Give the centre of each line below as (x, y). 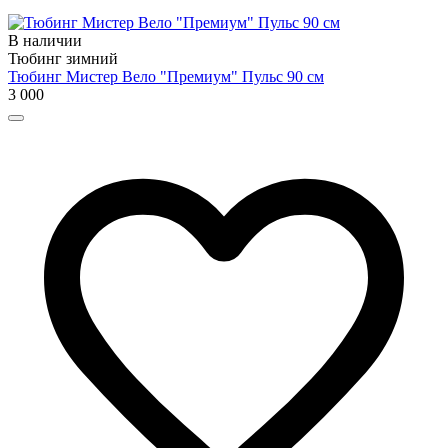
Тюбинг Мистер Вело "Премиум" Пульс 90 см (166, 76)
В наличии (45, 40)
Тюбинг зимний (63, 58)
